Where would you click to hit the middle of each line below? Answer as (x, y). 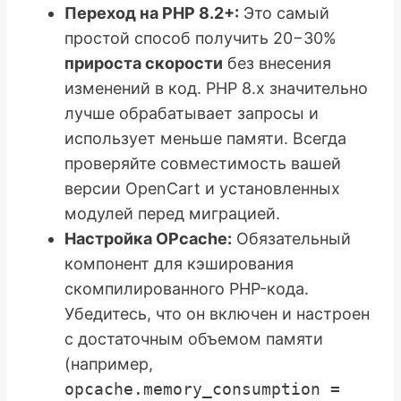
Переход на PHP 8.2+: (152, 13)
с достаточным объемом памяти (194, 338)
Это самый (284, 13)
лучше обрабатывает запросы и (192, 113)
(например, (109, 363)
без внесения (277, 63)
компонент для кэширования (179, 263)
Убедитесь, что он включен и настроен (217, 313)
